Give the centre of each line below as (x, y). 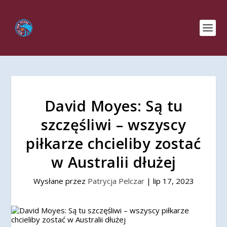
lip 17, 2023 (173, 181)
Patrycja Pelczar (116, 181)
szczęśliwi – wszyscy (113, 124)
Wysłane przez (60, 181)
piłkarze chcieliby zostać (113, 143)
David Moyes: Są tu (113, 106)
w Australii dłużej (113, 162)
